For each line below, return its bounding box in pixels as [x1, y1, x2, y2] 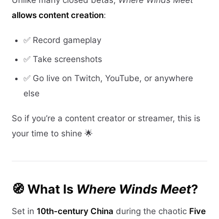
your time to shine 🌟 [12, 129, 93, 139]
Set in [12, 206, 37, 216]
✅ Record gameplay [23, 35, 101, 45]
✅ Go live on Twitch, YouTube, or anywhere [23, 73, 193, 84]
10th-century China [37, 206, 113, 216]
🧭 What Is [12, 181, 76, 197]
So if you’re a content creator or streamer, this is [12, 113, 200, 124]
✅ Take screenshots [23, 54, 102, 65]
